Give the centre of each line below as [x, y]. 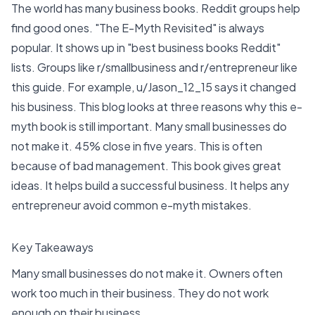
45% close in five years [134, 146]
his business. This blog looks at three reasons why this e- [157, 106]
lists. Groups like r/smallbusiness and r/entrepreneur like [154, 67]
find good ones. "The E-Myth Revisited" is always [138, 27]
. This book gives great [223, 165]
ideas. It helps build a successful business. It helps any [150, 185]
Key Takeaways [52, 247]
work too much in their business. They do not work [140, 293]
